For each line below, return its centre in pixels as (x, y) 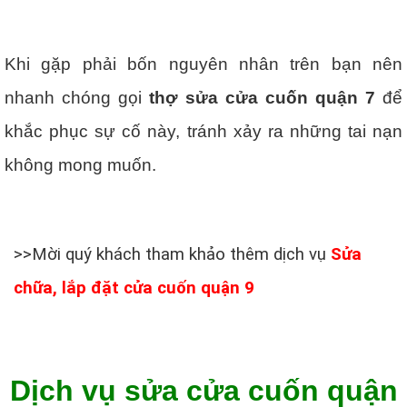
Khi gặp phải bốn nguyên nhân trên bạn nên (203, 64)
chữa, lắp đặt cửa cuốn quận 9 (134, 288)
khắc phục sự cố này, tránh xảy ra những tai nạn (203, 131)
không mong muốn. (80, 164)
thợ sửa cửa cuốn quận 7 (262, 97)
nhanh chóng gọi (77, 97)
